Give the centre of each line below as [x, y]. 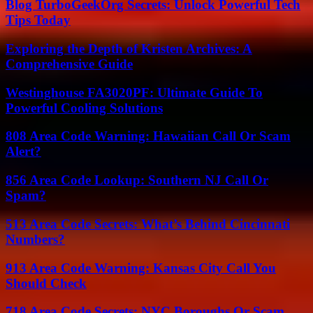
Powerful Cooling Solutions [84, 108]
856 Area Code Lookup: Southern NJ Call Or [137, 180]
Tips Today [38, 20]
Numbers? [35, 239]
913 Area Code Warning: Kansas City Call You [141, 268]
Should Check [46, 283]
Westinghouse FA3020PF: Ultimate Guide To [134, 92]
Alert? [23, 152]
